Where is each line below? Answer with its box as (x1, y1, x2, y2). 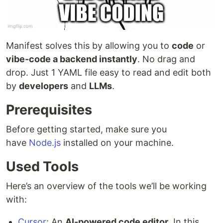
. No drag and (137, 53, 195, 64)
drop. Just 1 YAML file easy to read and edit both (6, 67, 211, 78)
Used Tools (6, 158, 79, 175)
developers (19, 80, 68, 91)
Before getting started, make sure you (6, 123, 167, 134)
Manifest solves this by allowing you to (6, 40, 172, 51)
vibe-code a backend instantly (6, 53, 137, 64)
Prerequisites (6, 101, 92, 118)
